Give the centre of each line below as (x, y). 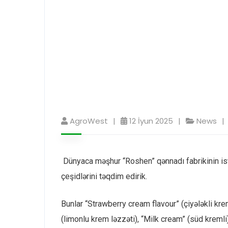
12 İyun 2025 (151, 121)
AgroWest (89, 121)
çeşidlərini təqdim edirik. (104, 177)
